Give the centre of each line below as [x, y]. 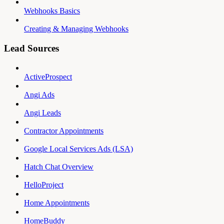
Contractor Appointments [64, 130]
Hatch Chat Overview [59, 166]
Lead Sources [31, 48]
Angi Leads [42, 112]
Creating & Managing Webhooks [76, 29]
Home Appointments [57, 202]
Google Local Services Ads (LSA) [78, 148]
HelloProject [44, 184]
